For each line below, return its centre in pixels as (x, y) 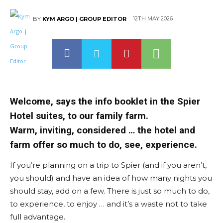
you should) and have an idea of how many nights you (111, 178)
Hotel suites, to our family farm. (79, 116)
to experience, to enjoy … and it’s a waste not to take (109, 204)
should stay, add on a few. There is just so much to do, (110, 191)
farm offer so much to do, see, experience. (104, 145)
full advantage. (38, 217)
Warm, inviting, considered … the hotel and (103, 130)
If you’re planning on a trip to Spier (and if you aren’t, (108, 165)
